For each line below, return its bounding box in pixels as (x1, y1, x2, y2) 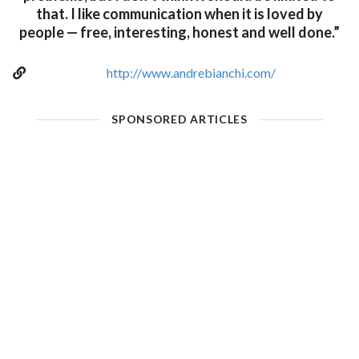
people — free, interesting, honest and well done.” (19, 23, 340, 42)
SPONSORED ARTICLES (111, 112, 248, 127)
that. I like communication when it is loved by (36, 5, 323, 23)
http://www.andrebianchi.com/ (107, 65, 276, 81)
